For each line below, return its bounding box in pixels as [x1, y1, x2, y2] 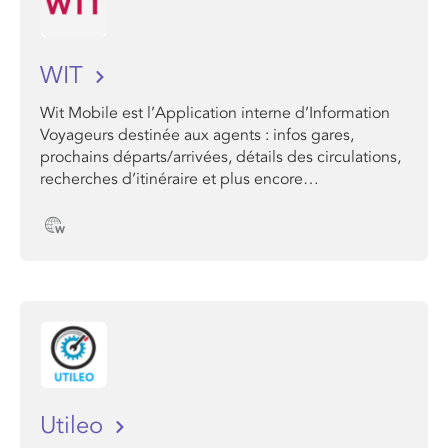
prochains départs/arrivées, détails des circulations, [40, 147, 401, 167]
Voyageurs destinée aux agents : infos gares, [40, 125, 354, 145]
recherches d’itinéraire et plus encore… [40, 169, 319, 189]
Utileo [40, 411, 110, 440]
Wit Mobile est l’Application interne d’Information [40, 103, 390, 123]
